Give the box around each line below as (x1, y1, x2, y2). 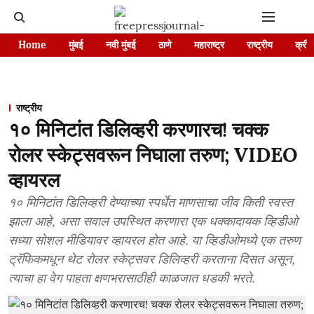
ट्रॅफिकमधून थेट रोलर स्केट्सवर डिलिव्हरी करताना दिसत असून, (8, 251, 295, 267)
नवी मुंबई (106, 39, 136, 51)
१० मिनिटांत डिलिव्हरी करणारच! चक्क (8, 117, 268, 142)
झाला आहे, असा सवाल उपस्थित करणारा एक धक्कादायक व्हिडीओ (8, 213, 298, 229)
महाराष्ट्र (194, 39, 224, 51)
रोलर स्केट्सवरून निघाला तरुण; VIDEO (8, 142, 298, 168)
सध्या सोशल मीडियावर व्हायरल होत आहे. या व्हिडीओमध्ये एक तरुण (8, 232, 301, 248)
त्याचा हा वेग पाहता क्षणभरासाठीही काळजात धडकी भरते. (8, 270, 254, 286)
